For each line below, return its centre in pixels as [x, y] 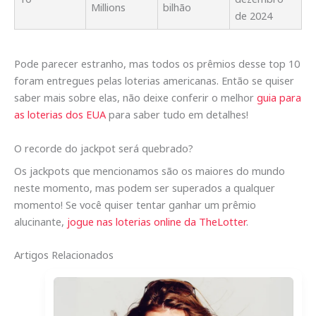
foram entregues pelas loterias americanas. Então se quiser [154, 81]
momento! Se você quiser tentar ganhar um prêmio [135, 204]
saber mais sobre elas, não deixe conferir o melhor [135, 98]
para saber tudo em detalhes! [177, 115]
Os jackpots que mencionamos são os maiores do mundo [150, 170]
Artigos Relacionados [65, 255]
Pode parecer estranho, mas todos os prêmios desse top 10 [157, 64]
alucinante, [41, 221]
